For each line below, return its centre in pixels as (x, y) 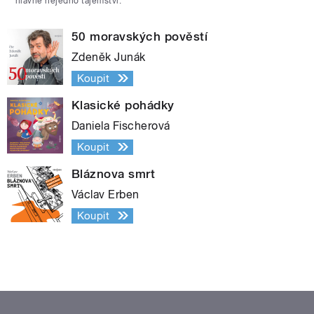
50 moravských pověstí (140, 36)
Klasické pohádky (123, 105)
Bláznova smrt (114, 173)
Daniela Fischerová (121, 125)
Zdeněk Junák (109, 57)
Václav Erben (105, 194)
